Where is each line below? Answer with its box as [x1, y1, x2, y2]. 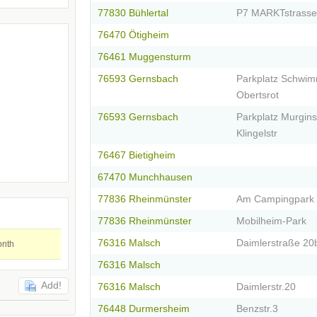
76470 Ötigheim [98, 30, 169, 41]
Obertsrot [236, 90, 279, 101]
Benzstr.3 [236, 304, 278, 315]
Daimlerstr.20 [236, 282, 296, 293]
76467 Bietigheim [98, 150, 175, 161]
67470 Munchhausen [98, 172, 192, 183]
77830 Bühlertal [98, 8, 168, 19]
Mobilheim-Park [236, 216, 306, 227]
